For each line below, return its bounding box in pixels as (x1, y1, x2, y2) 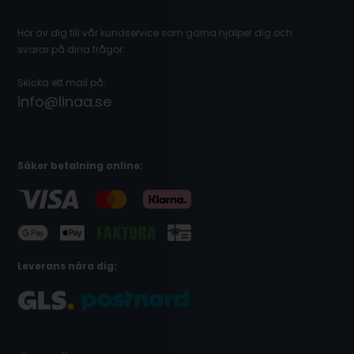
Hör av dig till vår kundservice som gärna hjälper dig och (17, 25, 293, 40)
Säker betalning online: (17, 158, 144, 172)
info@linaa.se (17, 91, 112, 111)
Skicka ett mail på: (17, 75, 107, 89)
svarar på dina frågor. (17, 42, 126, 56)
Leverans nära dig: (17, 259, 118, 273)
